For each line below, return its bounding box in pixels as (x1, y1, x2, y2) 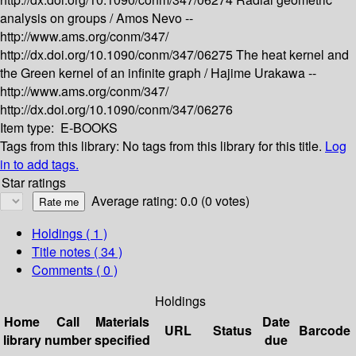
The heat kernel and (236, 45, 349, 64)
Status (213, 321, 252, 340)
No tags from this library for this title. (122, 137, 322, 156)
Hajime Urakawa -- (211, 64, 316, 83)
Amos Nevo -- (116, 9, 193, 28)
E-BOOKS (60, 118, 118, 137)
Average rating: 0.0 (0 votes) (91, 192, 250, 211)
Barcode (298, 321, 350, 340)
